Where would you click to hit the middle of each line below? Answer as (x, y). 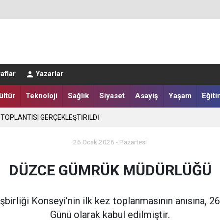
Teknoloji (41, 96)
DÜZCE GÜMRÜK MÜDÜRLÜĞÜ (110, 170)
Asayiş (146, 96)
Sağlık (78, 96)
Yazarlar (49, 74)
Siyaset (112, 96)
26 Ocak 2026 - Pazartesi (110, 142)
